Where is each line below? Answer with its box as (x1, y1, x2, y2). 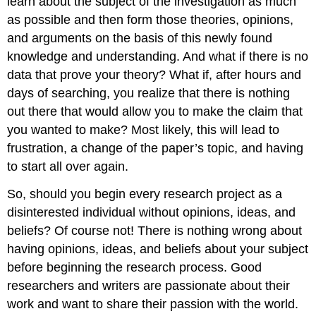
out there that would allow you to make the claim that (7, 104, 303, 119)
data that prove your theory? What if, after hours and (7, 67, 302, 82)
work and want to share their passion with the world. (7, 296, 299, 311)
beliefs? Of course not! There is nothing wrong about (7, 223, 303, 238)
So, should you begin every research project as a (7, 186, 283, 201)
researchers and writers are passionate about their (7, 278, 291, 293)
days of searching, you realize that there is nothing (7, 85, 291, 100)
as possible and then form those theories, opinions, (7, 12, 294, 27)
